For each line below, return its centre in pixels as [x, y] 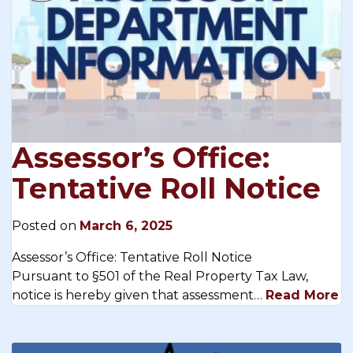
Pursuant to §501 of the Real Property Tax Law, [160, 277]
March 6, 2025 [126, 226]
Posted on [46, 226]
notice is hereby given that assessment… [139, 295]
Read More [302, 295]
